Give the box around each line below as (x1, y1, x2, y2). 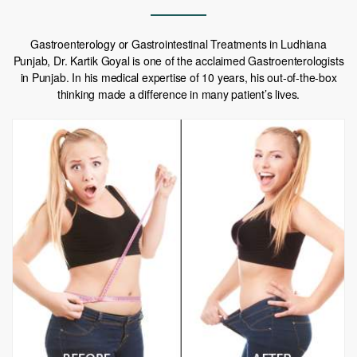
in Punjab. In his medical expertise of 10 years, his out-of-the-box (20, 69, 337, 86)
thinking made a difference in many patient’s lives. (57, 86, 300, 103)
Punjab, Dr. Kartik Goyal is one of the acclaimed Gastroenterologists (13, 53, 344, 69)
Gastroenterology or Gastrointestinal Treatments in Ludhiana (30, 36, 327, 53)
